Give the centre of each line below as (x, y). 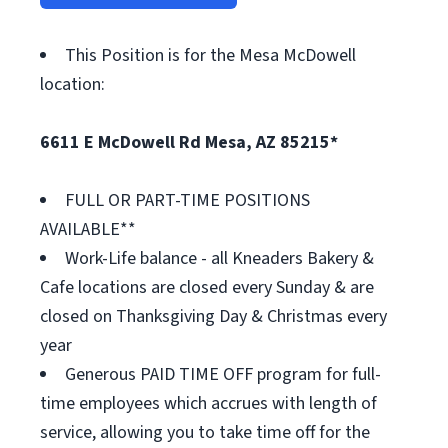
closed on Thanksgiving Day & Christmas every (213, 316)
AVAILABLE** (88, 229)
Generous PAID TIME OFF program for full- (223, 374)
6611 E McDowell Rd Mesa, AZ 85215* (189, 142)
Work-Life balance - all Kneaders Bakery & (219, 258)
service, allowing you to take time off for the (205, 432)
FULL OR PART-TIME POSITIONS (187, 200)
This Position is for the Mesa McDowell (210, 55)
